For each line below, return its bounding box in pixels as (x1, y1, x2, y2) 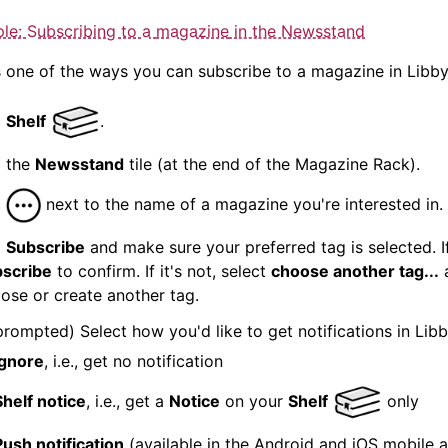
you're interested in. (288, 193, 443, 214)
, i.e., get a (86, 390, 169, 411)
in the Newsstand (229, 20, 365, 41)
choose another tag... (271, 260, 439, 281)
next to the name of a (41, 193, 215, 214)
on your (220, 390, 288, 411)
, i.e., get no (44, 350, 137, 371)
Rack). (368, 153, 420, 174)
